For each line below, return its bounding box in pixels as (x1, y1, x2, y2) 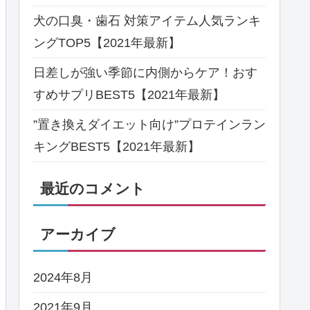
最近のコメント (40, 181, 145, 197)
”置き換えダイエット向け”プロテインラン (33, 118, 266, 131)
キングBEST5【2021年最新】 (33, 140, 200, 154)
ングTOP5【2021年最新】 (33, 36, 181, 50)
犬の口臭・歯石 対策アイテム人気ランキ (33, 14, 261, 28)
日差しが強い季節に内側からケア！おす (33, 66, 257, 80)
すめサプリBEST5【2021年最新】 (33, 88, 225, 102)
